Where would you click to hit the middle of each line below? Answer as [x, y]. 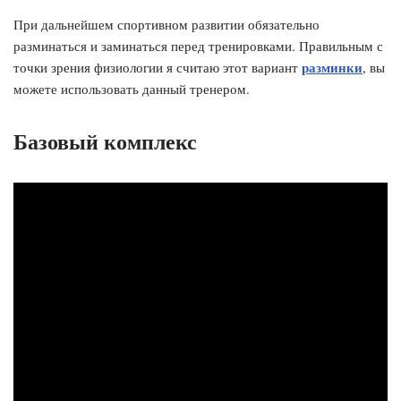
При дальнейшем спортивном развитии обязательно [166, 24]
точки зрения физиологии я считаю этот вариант [158, 67]
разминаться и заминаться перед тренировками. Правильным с [198, 46]
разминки [332, 67]
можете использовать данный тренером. [132, 89]
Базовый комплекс [105, 141]
